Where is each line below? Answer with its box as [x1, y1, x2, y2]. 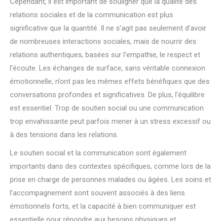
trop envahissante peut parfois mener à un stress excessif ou [10, 117, 211, 126]
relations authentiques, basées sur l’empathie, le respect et [10, 50, 200, 59]
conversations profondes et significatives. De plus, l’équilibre [10, 90, 205, 99]
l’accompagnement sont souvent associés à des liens [10, 188, 185, 197]
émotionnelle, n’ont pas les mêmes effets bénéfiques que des [10, 77, 210, 86]
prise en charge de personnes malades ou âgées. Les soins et [10, 175, 211, 184]
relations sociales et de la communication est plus [10, 10, 173, 19]
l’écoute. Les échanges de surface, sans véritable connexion [10, 64, 205, 73]
